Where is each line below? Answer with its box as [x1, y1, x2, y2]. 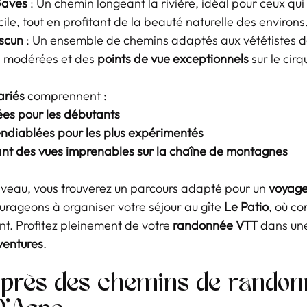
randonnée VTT [173, 217, 258, 233]
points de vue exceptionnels [97, 51, 249, 66]
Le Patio [224, 199, 269, 214]
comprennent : [25, 88, 107, 103]
